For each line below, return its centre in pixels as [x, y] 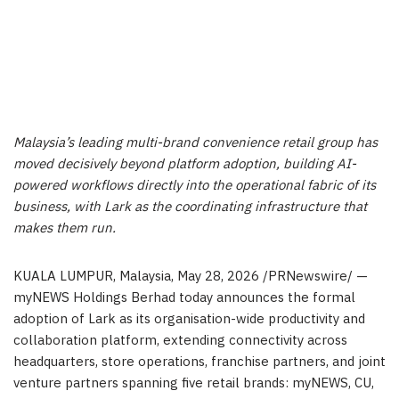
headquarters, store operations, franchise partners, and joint [199, 362]
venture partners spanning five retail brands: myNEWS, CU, [194, 384]
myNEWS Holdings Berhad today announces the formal [184, 298]
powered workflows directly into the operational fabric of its [195, 186]
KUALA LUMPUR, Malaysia [92, 277]
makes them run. [65, 229]
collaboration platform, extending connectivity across [180, 341]
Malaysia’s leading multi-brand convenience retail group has [195, 143]
